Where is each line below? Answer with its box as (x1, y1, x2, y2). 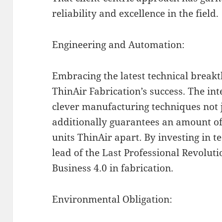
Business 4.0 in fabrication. (52, 161, 174, 174)
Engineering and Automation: (52, 38, 185, 51)
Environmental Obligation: (52, 192, 172, 206)
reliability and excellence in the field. (52, 6, 219, 20)
